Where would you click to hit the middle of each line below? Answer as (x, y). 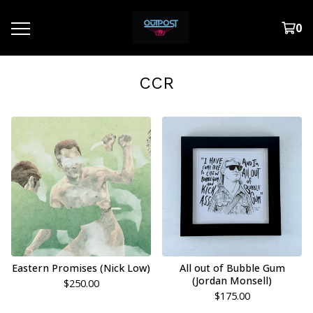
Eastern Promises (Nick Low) (81, 268)
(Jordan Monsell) (232, 281)
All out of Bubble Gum (232, 268)
